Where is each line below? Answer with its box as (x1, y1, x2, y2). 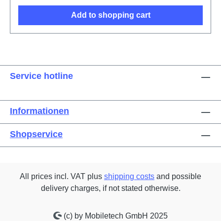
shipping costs (104, 172, 154, 181)
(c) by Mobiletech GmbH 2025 (61, 212, 168, 220)
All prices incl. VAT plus (20, 172, 104, 181)
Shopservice (10, 129, 63, 139)
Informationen (10, 106, 69, 116)
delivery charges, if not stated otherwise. (40, 184, 181, 192)
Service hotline (10, 71, 73, 81)
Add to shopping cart (71, 10, 150, 19)
